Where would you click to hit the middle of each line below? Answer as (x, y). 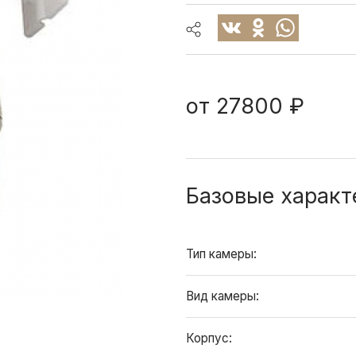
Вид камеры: (224, 296)
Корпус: (211, 338)
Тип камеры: (223, 254)
